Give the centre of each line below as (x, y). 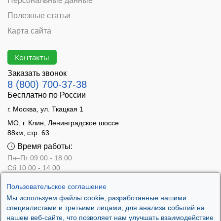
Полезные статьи (39, 16)
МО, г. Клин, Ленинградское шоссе (63, 123)
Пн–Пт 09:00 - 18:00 (40, 158)
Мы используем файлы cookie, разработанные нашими (96, 198)
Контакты (32, 57)
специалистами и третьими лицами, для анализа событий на (106, 208)
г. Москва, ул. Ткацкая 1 (45, 109)
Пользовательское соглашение (56, 186)
